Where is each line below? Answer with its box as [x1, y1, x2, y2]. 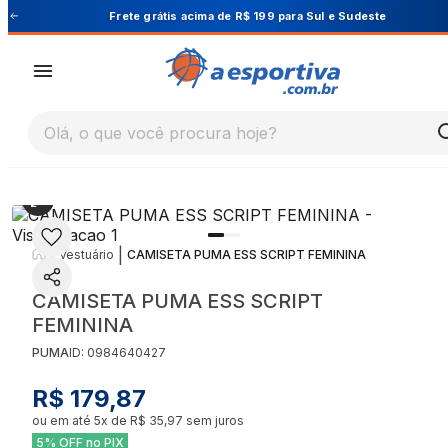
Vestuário [59, 247, 114, 262]
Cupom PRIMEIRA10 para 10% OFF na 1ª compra [131, 8, 409, 23]
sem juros [183, 413, 244, 428]
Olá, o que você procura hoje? [44, 123, 277, 144]
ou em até [32, 413, 94, 428]
